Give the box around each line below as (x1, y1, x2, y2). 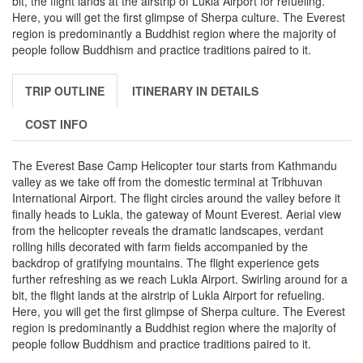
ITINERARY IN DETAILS (132, 82, 258, 99)
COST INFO (25, 115, 88, 132)
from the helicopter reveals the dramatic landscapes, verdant (12, 221, 323, 238)
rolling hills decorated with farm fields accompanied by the (12, 237, 308, 254)
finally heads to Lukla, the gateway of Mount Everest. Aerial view (12, 205, 341, 222)
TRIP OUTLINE (25, 82, 105, 99)
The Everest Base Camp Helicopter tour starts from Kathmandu (12, 156, 337, 173)
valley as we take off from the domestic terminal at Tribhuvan (12, 173, 322, 190)
